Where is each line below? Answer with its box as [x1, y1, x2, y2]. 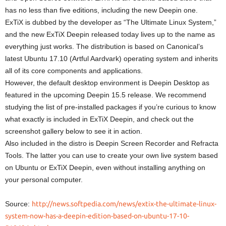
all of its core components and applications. [5, 67, 143, 75]
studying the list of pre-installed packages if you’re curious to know [5, 103, 216, 111]
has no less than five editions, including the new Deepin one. [5, 6, 198, 14]
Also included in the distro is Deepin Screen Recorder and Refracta [5, 139, 218, 147]
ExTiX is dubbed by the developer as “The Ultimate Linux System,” [5, 18, 216, 26]
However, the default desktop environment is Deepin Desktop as [5, 79, 209, 87]
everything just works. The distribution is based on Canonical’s [5, 42, 203, 50]
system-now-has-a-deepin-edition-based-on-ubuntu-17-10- [5, 212, 189, 220]
